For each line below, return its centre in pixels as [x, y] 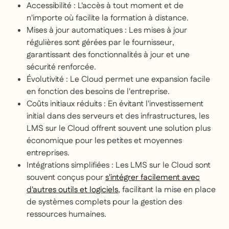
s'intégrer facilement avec [153, 178]
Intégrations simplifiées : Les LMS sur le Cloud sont [119, 166]
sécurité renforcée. [61, 67]
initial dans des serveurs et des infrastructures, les [118, 117]
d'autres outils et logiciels [72, 190]
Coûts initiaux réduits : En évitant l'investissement [115, 104]
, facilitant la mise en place [167, 190]
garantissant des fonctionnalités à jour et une [108, 55]
